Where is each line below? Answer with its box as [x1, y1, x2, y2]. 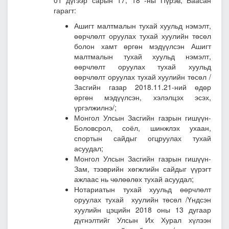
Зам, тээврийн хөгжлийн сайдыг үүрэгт [74, 164, 211, 174]
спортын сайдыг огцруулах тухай [74, 133, 211, 144]
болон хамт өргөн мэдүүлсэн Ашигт [74, 41, 211, 52]
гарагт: [54, 5, 76, 16]
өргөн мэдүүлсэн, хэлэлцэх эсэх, [74, 92, 211, 103]
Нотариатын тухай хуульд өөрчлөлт [74, 184, 211, 195]
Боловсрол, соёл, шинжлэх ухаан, [74, 123, 211, 133]
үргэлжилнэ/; [74, 102, 117, 113]
